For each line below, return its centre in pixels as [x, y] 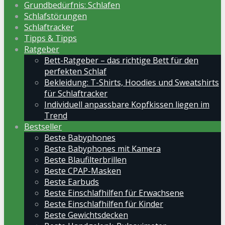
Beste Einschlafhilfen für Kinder [104, 204]
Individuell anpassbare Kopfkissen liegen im [127, 104]
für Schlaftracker [76, 93]
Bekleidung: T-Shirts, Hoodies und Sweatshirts [132, 82]
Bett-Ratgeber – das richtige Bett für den [121, 60]
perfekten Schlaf [75, 71]
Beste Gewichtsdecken [86, 215]
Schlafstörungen [55, 16]
